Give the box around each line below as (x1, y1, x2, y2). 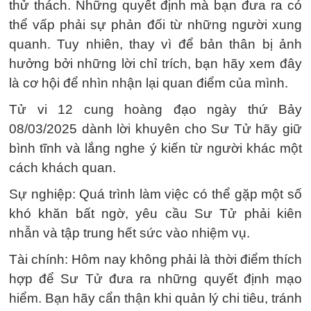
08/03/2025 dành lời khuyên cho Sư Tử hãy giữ (9, 121, 302, 136)
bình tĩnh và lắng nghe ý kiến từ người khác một (9, 141, 302, 155)
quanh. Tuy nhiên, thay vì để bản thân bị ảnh (9, 37, 302, 51)
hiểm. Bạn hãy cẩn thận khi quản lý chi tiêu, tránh (9, 291, 302, 305)
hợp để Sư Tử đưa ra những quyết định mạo (9, 271, 302, 286)
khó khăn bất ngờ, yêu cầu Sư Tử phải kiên (9, 206, 302, 221)
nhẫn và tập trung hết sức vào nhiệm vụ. (9, 226, 250, 240)
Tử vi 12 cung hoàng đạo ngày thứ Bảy (9, 102, 302, 117)
